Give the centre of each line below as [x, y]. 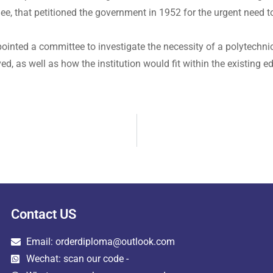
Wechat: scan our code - [77, 259]
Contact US [43, 214]
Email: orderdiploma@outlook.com [100, 242]
